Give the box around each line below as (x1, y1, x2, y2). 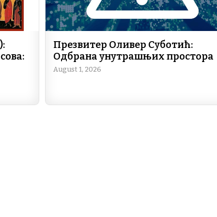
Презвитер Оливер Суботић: (53, 38, 193, 50)
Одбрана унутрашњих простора (53, 50, 214, 62)
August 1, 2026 (53, 65, 101, 74)
